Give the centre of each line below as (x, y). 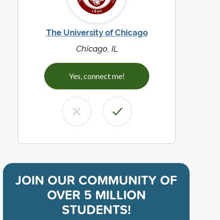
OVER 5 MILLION (96, 194)
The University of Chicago (97, 32)
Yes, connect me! (97, 76)
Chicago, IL (97, 48)
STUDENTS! (96, 209)
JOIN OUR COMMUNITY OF (96, 180)
